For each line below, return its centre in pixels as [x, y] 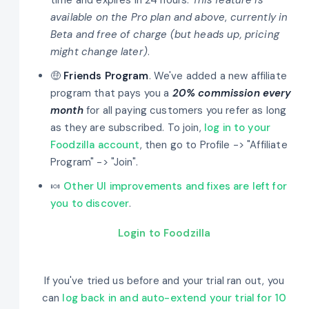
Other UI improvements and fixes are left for [175, 186]
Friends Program [106, 76]
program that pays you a [111, 93]
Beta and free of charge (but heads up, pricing [165, 34]
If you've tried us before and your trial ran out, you [164, 280]
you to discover [90, 203]
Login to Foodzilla [164, 233]
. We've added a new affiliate [218, 76]
